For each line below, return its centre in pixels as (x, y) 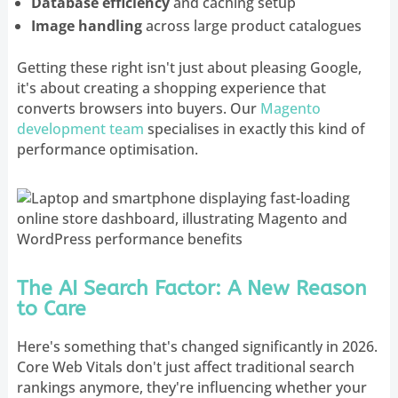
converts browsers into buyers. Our (138, 108)
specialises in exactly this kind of (254, 128)
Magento (290, 108)
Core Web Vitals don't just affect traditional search (185, 366)
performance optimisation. (107, 149)
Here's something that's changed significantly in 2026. (197, 346)
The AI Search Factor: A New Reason (191, 288)
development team (80, 128)
